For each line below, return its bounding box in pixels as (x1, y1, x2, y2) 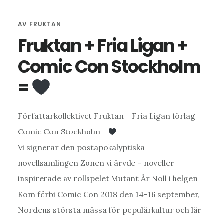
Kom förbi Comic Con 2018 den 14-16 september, (17, 189, 200, 199)
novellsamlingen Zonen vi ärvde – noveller (17, 158, 174, 168)
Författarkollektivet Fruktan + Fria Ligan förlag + (17, 111, 201, 121)
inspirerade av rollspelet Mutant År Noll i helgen (17, 174, 197, 184)
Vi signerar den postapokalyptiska (17, 142, 145, 153)
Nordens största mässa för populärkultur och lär (17, 205, 201, 215)
